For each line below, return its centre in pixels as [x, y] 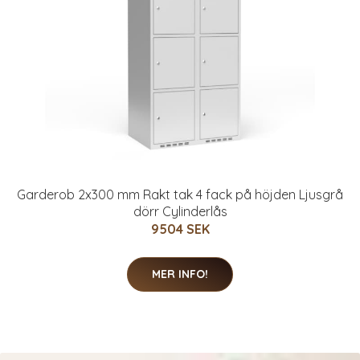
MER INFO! [180, 274]
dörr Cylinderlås [180, 211]
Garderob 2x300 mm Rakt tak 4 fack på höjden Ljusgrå [180, 194]
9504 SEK [180, 229]
